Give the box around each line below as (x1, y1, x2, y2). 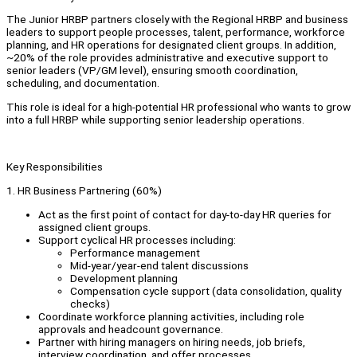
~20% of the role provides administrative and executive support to (6, 51, 328, 65)
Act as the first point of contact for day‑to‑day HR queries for (38, 207, 331, 221)
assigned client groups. (38, 220, 151, 233)
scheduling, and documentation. (6, 76, 159, 90)
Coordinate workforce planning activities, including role (38, 309, 304, 323)
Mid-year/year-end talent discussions (70, 258, 249, 272)
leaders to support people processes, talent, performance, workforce (6, 25, 345, 39)
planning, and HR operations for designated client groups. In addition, (6, 38, 336, 52)
